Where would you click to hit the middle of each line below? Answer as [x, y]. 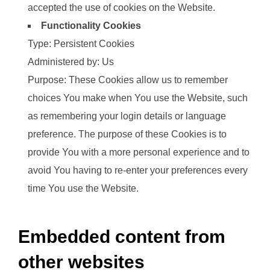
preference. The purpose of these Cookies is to [127, 134]
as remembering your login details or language [127, 116]
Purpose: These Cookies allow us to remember [128, 80]
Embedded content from [122, 237]
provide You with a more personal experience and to [139, 152]
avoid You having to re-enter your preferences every [138, 171]
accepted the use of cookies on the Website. [121, 8]
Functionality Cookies [91, 26]
